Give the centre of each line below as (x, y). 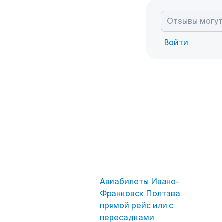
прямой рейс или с (137, 205)
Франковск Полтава (140, 194)
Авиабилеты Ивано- (139, 182)
